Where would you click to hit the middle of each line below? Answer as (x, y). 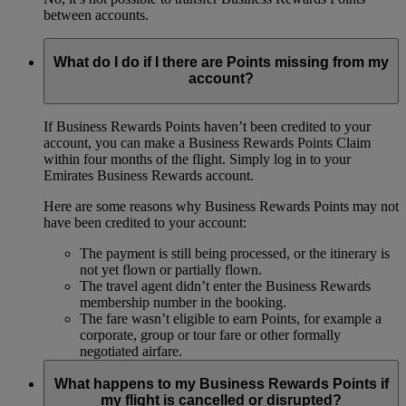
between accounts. (96, 14)
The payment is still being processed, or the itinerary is (235, 253)
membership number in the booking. (183, 302)
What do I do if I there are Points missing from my (221, 63)
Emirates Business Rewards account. (149, 175)
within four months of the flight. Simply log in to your (197, 159)
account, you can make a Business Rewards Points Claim (207, 142)
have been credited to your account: (145, 222)
